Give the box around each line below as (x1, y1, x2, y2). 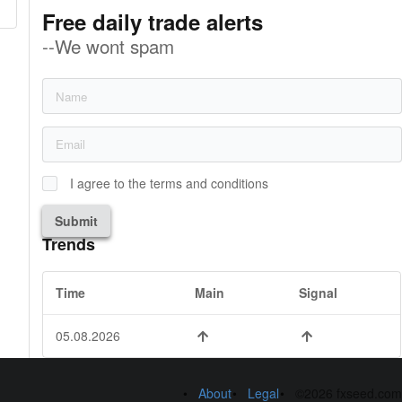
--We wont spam (42, 32, 175, 60)
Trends (42, 232, 96, 257)
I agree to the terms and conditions (70, 173, 269, 192)
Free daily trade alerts (42, 6, 264, 38)
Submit (55, 211, 99, 230)
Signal (299, 284, 338, 302)
